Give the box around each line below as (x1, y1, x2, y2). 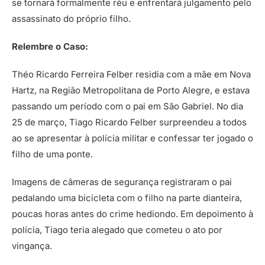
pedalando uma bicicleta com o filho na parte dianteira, (12, 192, 242, 203)
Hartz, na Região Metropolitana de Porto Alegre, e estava (12, 84, 250, 96)
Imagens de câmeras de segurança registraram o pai (12, 176, 232, 188)
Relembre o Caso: (12, 40, 88, 52)
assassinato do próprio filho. (12, 12, 131, 24)
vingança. (12, 240, 52, 251)
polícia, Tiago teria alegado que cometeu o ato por (12, 224, 222, 235)
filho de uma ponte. (12, 148, 93, 160)
